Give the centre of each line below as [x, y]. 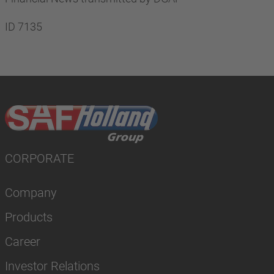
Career [23, 242]
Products [29, 217]
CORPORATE [39, 158]
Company [31, 193]
